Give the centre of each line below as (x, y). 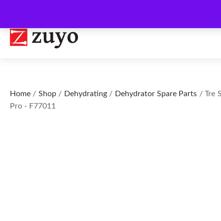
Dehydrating (85, 94)
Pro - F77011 (33, 106)
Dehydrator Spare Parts (156, 94)
